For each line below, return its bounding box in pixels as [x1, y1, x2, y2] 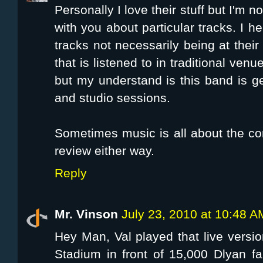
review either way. [55, 144, 154, 159]
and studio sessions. [55, 91, 170, 106]
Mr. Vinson [55, 207, 118, 222]
